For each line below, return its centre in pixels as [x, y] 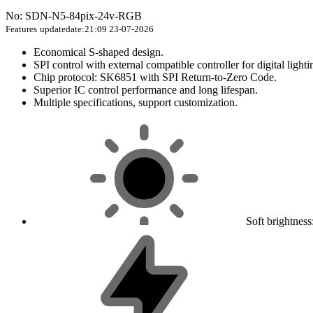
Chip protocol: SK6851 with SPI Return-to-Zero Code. [155, 78]
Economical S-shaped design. [99, 52]
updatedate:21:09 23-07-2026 [97, 29]
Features [21, 29]
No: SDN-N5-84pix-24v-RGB [74, 16]
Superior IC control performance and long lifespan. [146, 90]
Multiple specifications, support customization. [136, 103]
